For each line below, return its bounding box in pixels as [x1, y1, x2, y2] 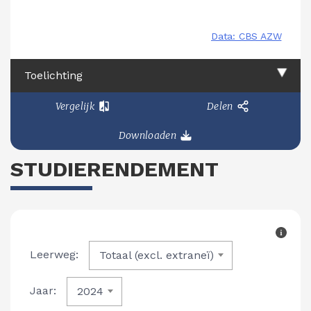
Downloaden [118, 129, 177, 142]
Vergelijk [55, 100, 94, 113]
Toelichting [24, 68, 83, 82]
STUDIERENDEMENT [10, 157, 219, 182]
